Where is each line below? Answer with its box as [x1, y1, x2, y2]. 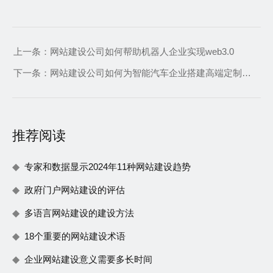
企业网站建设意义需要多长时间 [24, 253, 152, 264]
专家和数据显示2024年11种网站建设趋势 [24, 161, 191, 172]
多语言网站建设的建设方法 [24, 207, 134, 218]
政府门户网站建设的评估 [24, 184, 125, 195]
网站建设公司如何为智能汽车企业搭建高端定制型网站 [242, 67, 251, 78]
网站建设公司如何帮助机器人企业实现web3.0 [50, 46, 234, 57]
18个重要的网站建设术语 [24, 230, 126, 241]
